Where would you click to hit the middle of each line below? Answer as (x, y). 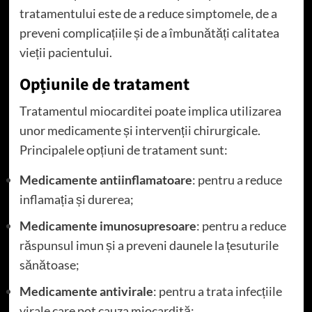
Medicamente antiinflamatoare (106, 180)
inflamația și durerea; (76, 200)
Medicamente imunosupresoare (108, 226)
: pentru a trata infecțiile (217, 291)
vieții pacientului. (65, 53)
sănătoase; (49, 265)
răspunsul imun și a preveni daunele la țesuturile (149, 245)
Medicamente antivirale (86, 291)
